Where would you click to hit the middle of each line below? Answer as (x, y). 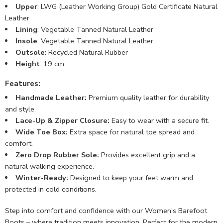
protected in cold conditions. (51, 189)
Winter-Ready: (42, 177)
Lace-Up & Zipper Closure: (62, 120)
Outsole (30, 53)
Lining (26, 30)
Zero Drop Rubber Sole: (57, 155)
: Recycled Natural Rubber (86, 53)
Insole (26, 41)
